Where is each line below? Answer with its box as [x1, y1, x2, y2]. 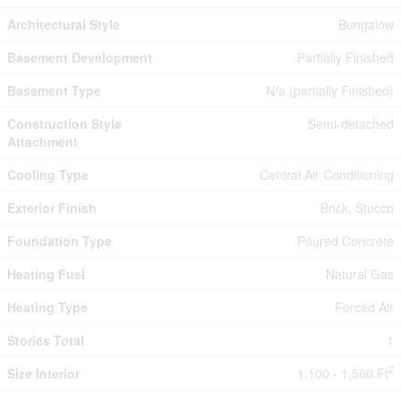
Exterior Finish [7, 198, 97, 217]
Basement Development [7, 47, 152, 66]
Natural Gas [326, 264, 394, 283]
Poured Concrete [297, 231, 394, 250]
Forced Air [335, 297, 394, 316]
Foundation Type [7, 231, 112, 250]
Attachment [7, 132, 78, 150]
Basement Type [7, 81, 101, 99]
